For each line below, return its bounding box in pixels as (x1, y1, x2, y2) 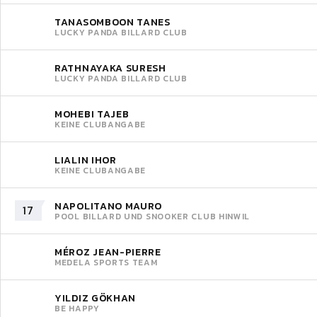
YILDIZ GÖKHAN (54, 290, 137, 306)
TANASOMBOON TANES (54, 14, 171, 30)
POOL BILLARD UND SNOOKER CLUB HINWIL (54, 209, 250, 223)
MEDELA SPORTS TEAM (54, 255, 158, 269)
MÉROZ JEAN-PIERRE (54, 244, 161, 260)
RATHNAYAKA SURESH (54, 60, 166, 76)
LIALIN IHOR (54, 152, 117, 168)
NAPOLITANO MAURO (54, 198, 163, 214)
